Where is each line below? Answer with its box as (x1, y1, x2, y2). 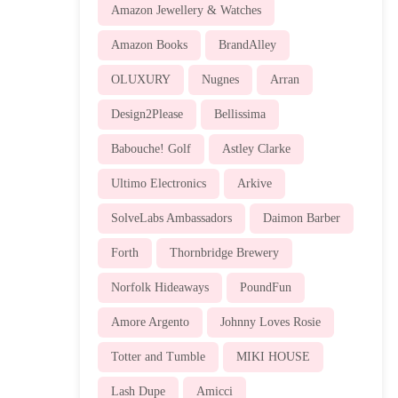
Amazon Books (110, 37, 187, 52)
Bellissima (213, 107, 266, 121)
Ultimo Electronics (110, 176, 206, 190)
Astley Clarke (221, 141, 291, 155)
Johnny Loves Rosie (219, 314, 321, 329)
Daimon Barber (262, 211, 340, 225)
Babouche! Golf (110, 141, 191, 155)
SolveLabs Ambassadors (110, 211, 232, 225)
